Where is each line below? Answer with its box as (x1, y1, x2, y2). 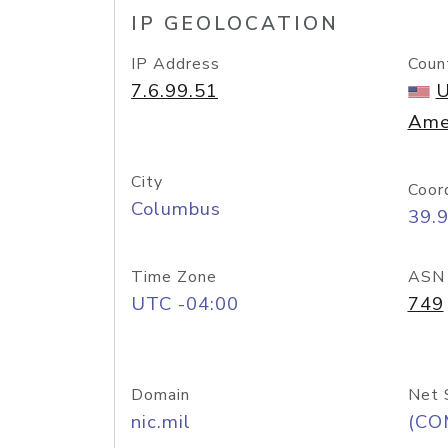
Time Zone (131, 266, 217, 288)
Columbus (131, 196, 221, 222)
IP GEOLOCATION (131, 11, 339, 37)
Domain (131, 384, 190, 406)
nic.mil (131, 409, 191, 435)
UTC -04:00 (131, 291, 239, 317)
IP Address (131, 53, 220, 75)
